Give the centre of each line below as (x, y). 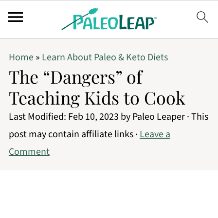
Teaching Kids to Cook (97, 97)
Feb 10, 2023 (93, 117)
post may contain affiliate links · (74, 134)
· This (196, 117)
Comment (29, 152)
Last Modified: (38, 117)
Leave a (155, 134)
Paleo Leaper (158, 117)
